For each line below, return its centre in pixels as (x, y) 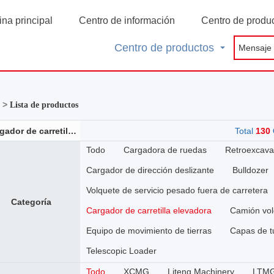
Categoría (31, 202)
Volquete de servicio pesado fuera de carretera (177, 190)
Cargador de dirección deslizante (150, 170)
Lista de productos (44, 105)
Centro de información (127, 20)
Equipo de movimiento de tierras (149, 231)
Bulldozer (251, 170)
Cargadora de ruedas (165, 150)
